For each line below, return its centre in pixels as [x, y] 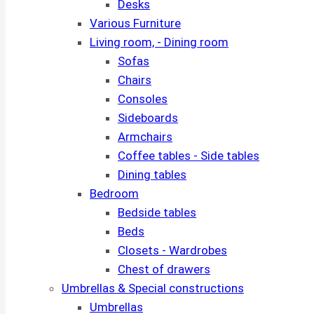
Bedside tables [157, 212]
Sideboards [148, 118]
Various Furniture [135, 23]
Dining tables [152, 175]
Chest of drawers [164, 269]
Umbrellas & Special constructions [153, 288]
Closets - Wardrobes [172, 250]
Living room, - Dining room [159, 42]
